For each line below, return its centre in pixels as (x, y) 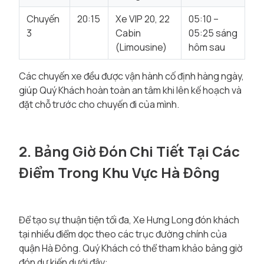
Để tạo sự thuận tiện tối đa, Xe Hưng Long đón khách (129, 220)
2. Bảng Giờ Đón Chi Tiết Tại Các (129, 151)
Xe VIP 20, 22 (143, 19)
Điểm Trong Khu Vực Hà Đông (119, 172)
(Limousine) (141, 47)
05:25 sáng (213, 33)
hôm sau (207, 47)
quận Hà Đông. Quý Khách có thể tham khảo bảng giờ (131, 248)
